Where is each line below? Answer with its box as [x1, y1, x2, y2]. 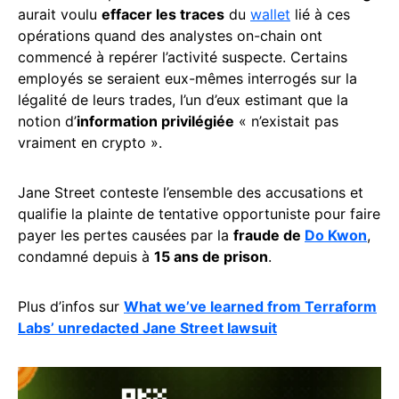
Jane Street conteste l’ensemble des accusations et [18, 183, 363, 201]
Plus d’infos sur [18, 297, 124, 315]
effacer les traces [102, 4, 224, 23]
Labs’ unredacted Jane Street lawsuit [18, 318, 277, 337]
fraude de [233, 225, 305, 244]
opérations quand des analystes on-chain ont [18, 26, 322, 45]
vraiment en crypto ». [18, 133, 162, 151]
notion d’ [18, 111, 77, 130]
